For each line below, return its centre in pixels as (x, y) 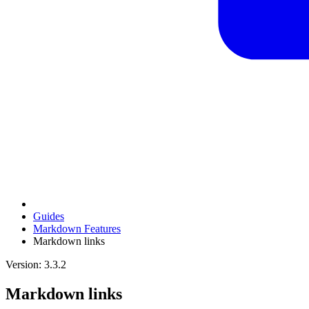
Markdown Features (77, 229)
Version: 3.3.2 (36, 265)
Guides (49, 217)
